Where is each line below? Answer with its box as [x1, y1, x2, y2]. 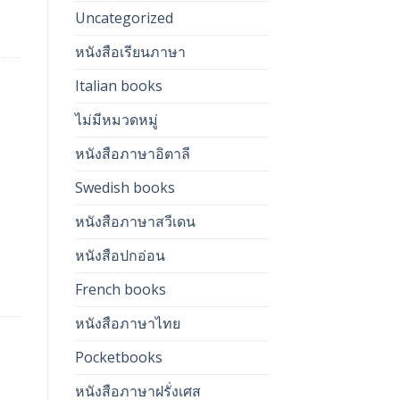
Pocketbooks [74, 347, 162, 367]
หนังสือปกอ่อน [74, 246, 165, 265]
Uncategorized [74, 8, 173, 28]
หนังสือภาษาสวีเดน [74, 212, 196, 231]
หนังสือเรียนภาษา [74, 42, 186, 62]
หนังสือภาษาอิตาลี [74, 144, 190, 163]
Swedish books [74, 178, 175, 197]
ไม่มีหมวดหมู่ [74, 110, 158, 129]
